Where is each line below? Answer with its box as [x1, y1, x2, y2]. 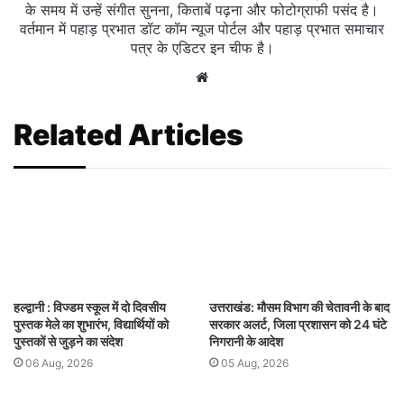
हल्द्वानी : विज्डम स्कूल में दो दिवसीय [14, 298, 166, 315]
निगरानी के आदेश [209, 333, 283, 349]
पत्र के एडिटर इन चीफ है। [130, 39, 274, 58]
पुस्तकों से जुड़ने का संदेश [14, 333, 123, 349]
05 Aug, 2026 [221, 355, 289, 370]
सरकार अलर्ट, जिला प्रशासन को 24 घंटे [209, 316, 387, 332]
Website [207, 68, 259, 86]
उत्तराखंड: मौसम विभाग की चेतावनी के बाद [209, 298, 390, 315]
